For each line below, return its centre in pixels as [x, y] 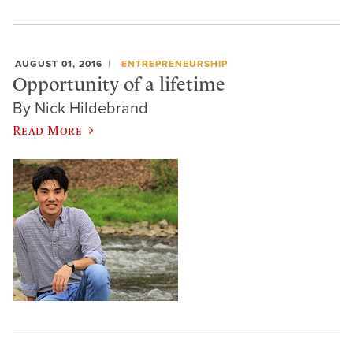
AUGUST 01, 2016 [59, 64]
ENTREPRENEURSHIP [174, 64]
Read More [48, 130]
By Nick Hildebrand [80, 109]
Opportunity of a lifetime [119, 84]
